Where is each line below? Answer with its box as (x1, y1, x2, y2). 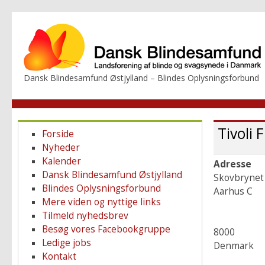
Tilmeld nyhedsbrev (41, 209, 128, 222)
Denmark (213, 240, 254, 252)
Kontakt (41, 250, 76, 263)
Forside (41, 128, 74, 140)
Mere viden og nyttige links (41, 196, 161, 208)
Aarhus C (213, 185, 253, 198)
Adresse (213, 158, 251, 170)
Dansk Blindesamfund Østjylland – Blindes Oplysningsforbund (24, 72, 260, 83)
